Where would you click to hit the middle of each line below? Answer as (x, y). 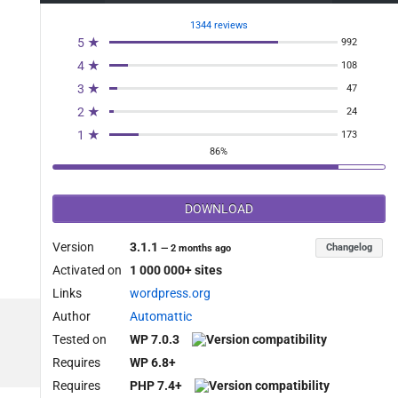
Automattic (161, 317)
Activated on (87, 271)
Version (73, 247)
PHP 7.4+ (156, 386)
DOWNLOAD (219, 209)
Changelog (350, 248)
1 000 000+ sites (176, 271)
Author (71, 317)
